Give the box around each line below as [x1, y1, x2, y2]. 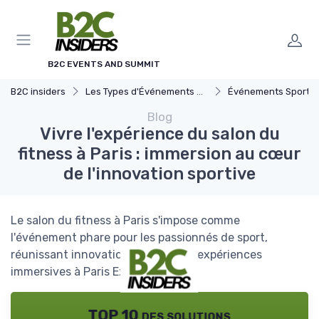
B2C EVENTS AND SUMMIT [48, 59, 160, 69]
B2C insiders [11, 86, 66, 97]
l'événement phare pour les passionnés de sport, [11, 231, 268, 244]
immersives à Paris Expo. [11, 265, 141, 278]
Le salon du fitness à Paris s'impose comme [11, 214, 240, 227]
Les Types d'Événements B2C [85, 86, 197, 97]
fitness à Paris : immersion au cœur [18, 144, 301, 164]
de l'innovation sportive [63, 164, 256, 184]
